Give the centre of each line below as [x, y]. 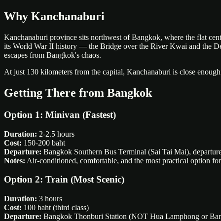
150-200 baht [43, 143]
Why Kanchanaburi [54, 17]
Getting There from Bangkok [78, 93]
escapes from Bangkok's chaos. [53, 55]
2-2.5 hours [56, 134]
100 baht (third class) [55, 208]
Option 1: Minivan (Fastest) [60, 114]
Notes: [15, 160]
